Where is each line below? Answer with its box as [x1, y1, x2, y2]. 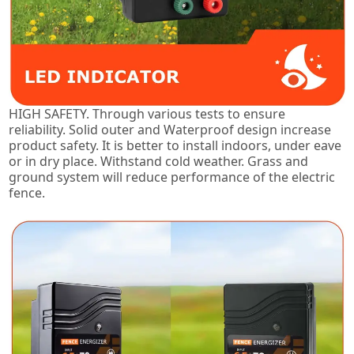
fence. [9, 184, 46, 202]
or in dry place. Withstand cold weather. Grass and [9, 153, 309, 171]
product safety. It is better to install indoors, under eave [9, 137, 342, 155]
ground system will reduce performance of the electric [9, 168, 336, 186]
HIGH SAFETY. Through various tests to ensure [9, 105, 286, 123]
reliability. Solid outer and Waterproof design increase [9, 121, 332, 139]
